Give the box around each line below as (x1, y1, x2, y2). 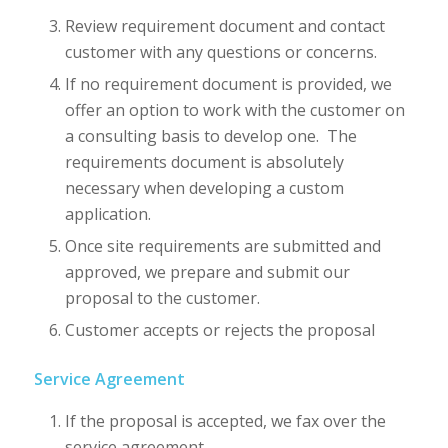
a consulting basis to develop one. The (64, 124, 357, 147)
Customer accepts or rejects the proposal (64, 318, 375, 341)
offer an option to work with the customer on (64, 98, 405, 121)
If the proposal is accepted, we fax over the (64, 410, 386, 433)
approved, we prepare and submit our (64, 260, 350, 283)
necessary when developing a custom (64, 176, 344, 199)
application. (64, 202, 151, 225)
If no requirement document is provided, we (64, 72, 392, 95)
